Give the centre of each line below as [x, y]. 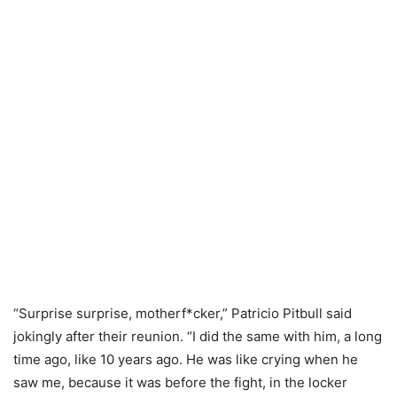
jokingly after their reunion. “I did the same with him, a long [198, 336]
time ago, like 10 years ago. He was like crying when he [186, 359]
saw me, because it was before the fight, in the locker [180, 382]
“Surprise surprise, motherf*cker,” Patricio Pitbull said [183, 313]
